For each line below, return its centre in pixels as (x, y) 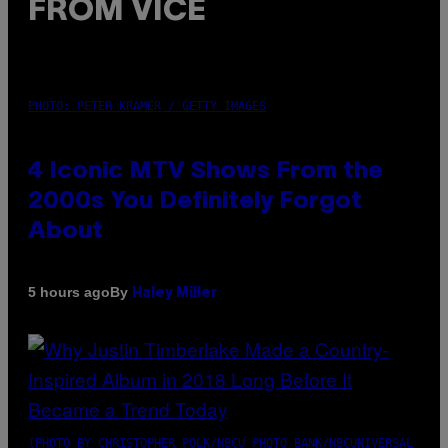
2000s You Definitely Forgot (195, 201)
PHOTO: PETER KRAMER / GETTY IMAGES (147, 105)
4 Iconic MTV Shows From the (205, 171)
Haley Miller (174, 293)
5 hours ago (69, 292)
